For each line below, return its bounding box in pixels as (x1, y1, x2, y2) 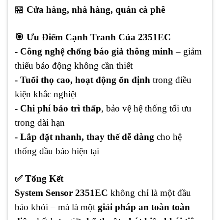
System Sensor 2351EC (15, 188, 108, 198)
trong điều (150, 75, 192, 85)
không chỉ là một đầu (108, 188, 191, 198)
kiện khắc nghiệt (15, 89, 77, 100)
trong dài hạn (15, 117, 65, 128)
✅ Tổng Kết (15, 173, 63, 184)
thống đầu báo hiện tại (15, 146, 99, 157)
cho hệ (154, 132, 182, 142)
